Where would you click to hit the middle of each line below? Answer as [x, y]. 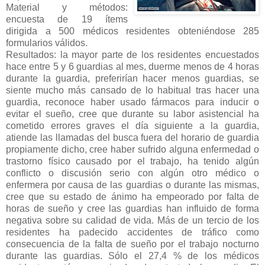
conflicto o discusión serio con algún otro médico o [132, 173]
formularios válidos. [48, 43]
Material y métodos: [67, 7]
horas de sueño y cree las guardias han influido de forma [132, 208]
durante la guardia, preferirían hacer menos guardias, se [132, 78]
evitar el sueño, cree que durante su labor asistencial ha [132, 114]
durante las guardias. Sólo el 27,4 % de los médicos [132, 256]
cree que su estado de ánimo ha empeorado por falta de [132, 196]
